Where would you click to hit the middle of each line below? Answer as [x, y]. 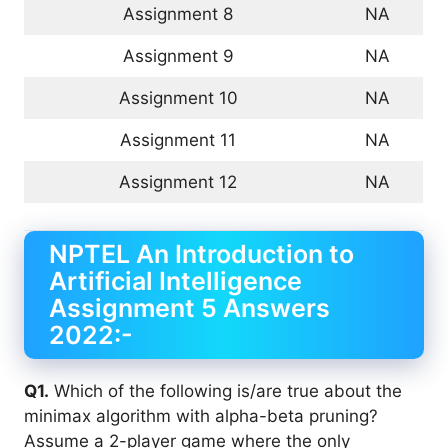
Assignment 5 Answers [189, 308]
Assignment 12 [178, 182]
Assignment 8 [178, 14]
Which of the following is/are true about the [225, 391]
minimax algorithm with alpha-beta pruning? [201, 416]
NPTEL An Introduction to [201, 254]
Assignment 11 [178, 140]
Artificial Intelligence [175, 281]
